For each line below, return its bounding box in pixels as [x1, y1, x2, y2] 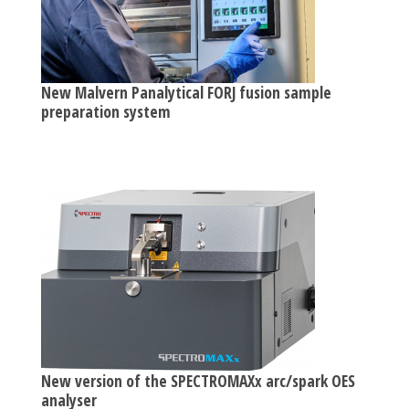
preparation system [41, 100, 171, 122]
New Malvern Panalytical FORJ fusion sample [41, 80, 331, 103]
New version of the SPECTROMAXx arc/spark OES [41, 369, 355, 392]
